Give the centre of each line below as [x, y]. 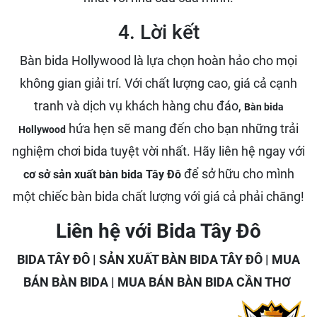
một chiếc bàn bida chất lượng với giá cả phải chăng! [158, 196]
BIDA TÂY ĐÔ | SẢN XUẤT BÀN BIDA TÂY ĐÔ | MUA [158, 259]
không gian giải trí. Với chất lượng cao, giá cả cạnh [158, 83]
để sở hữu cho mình [237, 174]
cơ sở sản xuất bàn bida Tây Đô [102, 174]
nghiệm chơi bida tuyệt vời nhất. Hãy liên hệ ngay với [158, 151]
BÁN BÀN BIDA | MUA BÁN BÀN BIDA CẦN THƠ [158, 282]
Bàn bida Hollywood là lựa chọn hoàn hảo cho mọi [158, 60]
